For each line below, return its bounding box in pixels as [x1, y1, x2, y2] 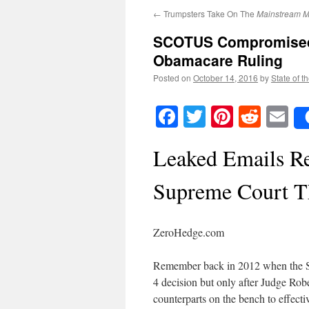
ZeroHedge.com [153, 225, 224, 240]
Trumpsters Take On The [161, 8, 257, 19]
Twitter [206, 101, 269, 132]
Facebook [178, 101, 263, 132]
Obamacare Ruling [153, 50, 283, 70]
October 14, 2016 [193, 72, 258, 83]
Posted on [153, 72, 191, 83]
